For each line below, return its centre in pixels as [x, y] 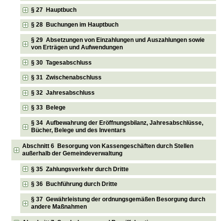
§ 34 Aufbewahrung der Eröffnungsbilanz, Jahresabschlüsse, [117, 123]
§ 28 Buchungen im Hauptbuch [75, 25]
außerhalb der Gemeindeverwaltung [73, 153]
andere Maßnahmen [59, 206]
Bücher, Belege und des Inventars [79, 130]
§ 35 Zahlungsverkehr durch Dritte [80, 169]
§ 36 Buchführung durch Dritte [74, 184]
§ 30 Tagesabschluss [62, 62]
